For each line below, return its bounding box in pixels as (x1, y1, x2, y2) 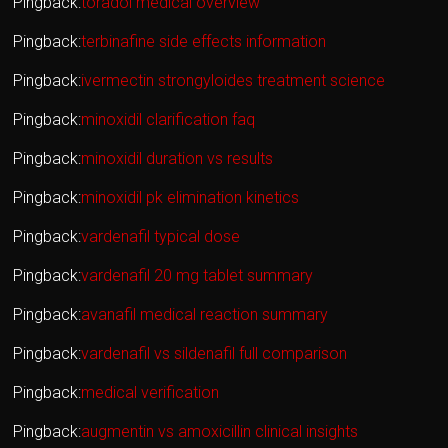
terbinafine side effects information (81, 32, 327, 52)
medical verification (81, 383, 220, 403)
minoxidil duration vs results (81, 149, 274, 169)
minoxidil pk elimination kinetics (81, 188, 300, 208)
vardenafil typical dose (81, 227, 241, 247)
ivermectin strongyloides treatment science (81, 71, 386, 91)
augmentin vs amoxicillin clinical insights (81, 422, 359, 442)
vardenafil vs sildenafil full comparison (81, 344, 348, 364)
